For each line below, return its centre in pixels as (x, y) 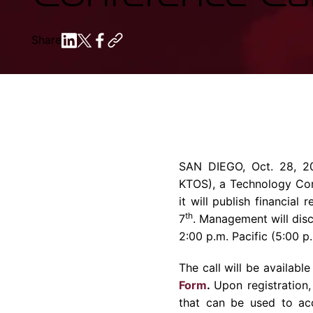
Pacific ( (252, 236)
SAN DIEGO (211, 166)
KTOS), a (204, 184)
